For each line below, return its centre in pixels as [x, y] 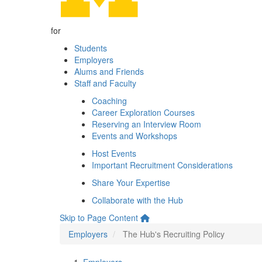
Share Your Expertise [131, 182]
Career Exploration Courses [143, 112]
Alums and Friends [109, 71]
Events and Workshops [135, 136]
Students [91, 48]
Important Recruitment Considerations [162, 165]
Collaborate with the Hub [137, 200]
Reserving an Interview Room [146, 124]
